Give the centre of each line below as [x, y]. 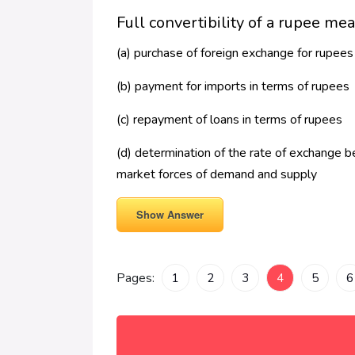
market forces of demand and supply [217, 175]
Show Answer [170, 215]
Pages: [137, 279]
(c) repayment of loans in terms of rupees [229, 120]
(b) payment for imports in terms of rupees [233, 87]
